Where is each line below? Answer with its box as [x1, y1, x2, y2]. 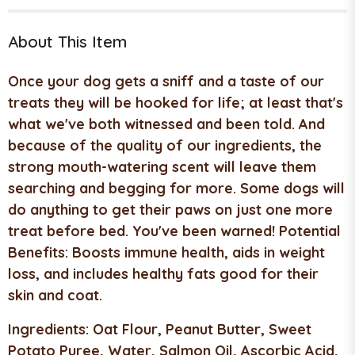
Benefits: [8, 242, 68, 261]
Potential [279, 221, 341, 240]
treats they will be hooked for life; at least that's [8, 93, 343, 112]
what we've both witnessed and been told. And [8, 114, 325, 133]
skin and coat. [8, 285, 102, 304]
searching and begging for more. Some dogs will [8, 178, 345, 197]
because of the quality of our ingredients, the [8, 136, 322, 155]
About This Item [8, 31, 127, 52]
